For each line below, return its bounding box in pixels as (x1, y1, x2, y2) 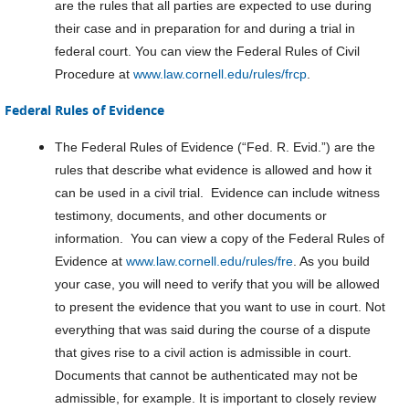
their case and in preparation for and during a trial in (55, 21, 355, 36)
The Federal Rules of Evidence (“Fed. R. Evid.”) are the (55, 140, 375, 154)
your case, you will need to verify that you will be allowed (55, 277, 380, 291)
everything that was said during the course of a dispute (55, 322, 371, 337)
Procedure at (55, 67, 133, 81)
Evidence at (55, 254, 126, 268)
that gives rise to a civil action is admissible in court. (55, 345, 351, 360)
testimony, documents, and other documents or (55, 208, 327, 223)
